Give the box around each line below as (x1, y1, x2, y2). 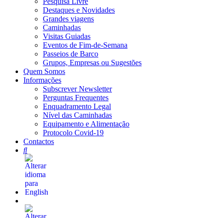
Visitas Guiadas (43, 32, 91, 40)
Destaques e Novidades (43, 6, 115, 14)
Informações (23, 76, 61, 84)
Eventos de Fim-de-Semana (43, 41, 127, 49)
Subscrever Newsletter (43, 85, 112, 93)
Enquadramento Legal (43, 102, 111, 110)
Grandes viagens (43, 15, 94, 23)
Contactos (23, 137, 54, 145)
